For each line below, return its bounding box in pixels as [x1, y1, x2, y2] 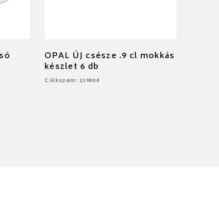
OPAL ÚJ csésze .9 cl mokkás [44, 49, 175, 63]
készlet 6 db [44, 60, 99, 74]
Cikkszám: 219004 [44, 76, 100, 86]
